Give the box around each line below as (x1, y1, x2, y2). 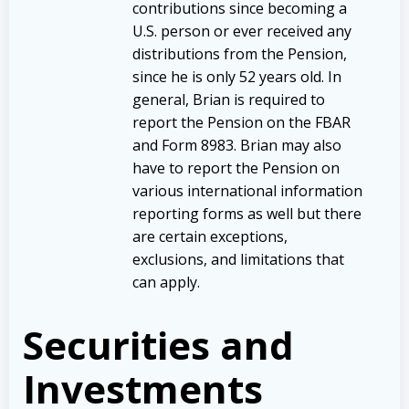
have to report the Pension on (132, 157, 340, 178)
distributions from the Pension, (132, 43, 347, 64)
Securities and (23, 318, 294, 371)
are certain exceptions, (132, 225, 288, 246)
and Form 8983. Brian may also (132, 134, 341, 155)
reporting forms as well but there (132, 203, 362, 224)
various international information (132, 180, 362, 201)
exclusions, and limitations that (132, 248, 344, 269)
